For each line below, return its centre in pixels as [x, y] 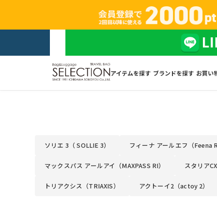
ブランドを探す [173, 73]
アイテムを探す [130, 73]
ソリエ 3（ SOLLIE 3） [77, 145]
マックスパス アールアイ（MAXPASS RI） [105, 165]
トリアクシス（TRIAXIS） [82, 186]
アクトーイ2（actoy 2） [174, 186]
